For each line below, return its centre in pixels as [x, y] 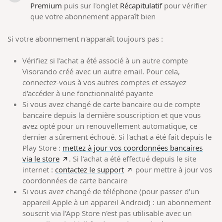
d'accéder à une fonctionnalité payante [88, 93]
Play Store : [43, 148]
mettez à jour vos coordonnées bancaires [133, 148]
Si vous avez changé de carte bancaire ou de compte [111, 104]
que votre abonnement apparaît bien [93, 17]
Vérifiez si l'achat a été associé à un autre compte [105, 61]
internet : [39, 170]
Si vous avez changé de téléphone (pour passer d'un [111, 192]
